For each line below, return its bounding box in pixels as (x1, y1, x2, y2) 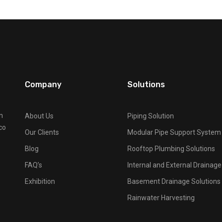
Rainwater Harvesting (127, 194, 195, 202)
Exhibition (24, 177, 55, 185)
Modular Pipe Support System (127, 128, 221, 136)
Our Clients (24, 128, 59, 136)
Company (24, 80, 61, 89)
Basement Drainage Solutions (127, 177, 221, 185)
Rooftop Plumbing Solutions (127, 145, 215, 153)
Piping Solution (127, 112, 174, 120)
